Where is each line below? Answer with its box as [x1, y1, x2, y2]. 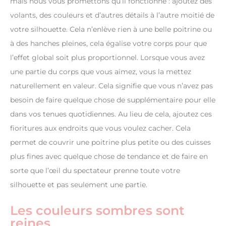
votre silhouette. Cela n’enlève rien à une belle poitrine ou [10, 25, 212, 34]
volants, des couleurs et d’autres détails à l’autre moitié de [10, 11, 214, 20]
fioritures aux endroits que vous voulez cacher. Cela [10, 124, 191, 133]
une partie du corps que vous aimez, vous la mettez [10, 67, 191, 77]
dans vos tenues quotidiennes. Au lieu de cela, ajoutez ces [10, 109, 212, 119]
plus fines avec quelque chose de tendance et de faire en [10, 152, 208, 161]
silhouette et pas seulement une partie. [10, 180, 147, 190]
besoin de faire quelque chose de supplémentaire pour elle [10, 95, 215, 105]
